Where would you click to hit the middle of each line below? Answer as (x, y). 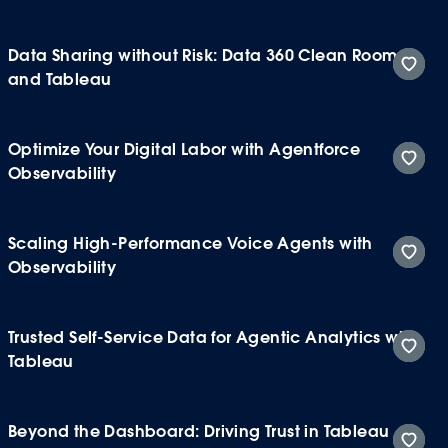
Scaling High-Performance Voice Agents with (190, 243)
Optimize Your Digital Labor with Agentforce (184, 149)
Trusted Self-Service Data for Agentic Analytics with (213, 337)
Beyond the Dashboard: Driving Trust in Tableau (199, 431)
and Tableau (60, 79)
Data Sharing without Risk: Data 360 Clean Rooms (206, 55)
